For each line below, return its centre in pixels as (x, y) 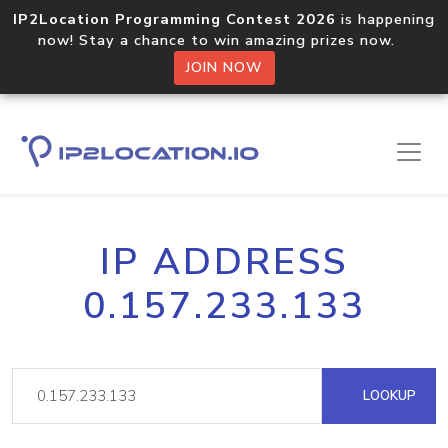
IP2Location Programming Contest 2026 (174, 19)
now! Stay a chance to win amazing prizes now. (224, 40)
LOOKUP (387, 395)
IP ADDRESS (224, 262)
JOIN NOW (224, 67)
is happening (385, 19)
